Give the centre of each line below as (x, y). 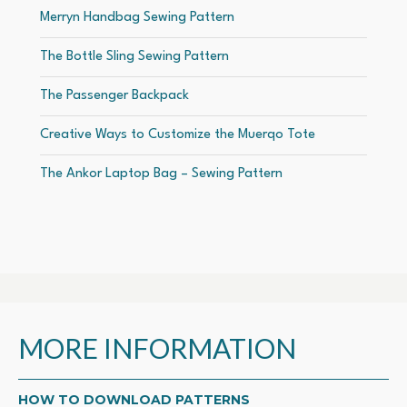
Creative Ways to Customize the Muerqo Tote (178, 134)
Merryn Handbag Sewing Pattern (137, 17)
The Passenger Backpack (114, 95)
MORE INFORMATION (157, 347)
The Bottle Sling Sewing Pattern (134, 56)
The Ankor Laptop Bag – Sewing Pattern (161, 174)
